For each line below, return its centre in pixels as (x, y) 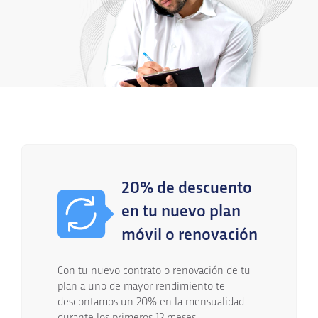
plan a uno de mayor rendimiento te (141, 286)
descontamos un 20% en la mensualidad (151, 302)
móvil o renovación (190, 235)
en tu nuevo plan (181, 212)
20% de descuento (187, 188)
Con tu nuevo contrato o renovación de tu (154, 271)
